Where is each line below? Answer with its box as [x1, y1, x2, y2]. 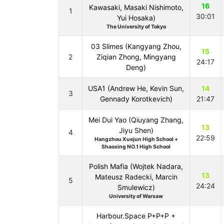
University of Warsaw [109, 193, 163, 199]
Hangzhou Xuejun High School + [94, 136, 178, 142]
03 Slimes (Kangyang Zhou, [90, 42, 181, 50]
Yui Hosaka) [116, 13, 155, 22]
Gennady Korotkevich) [99, 94, 172, 103]
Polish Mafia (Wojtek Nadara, [89, 162, 183, 170]
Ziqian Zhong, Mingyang [96, 52, 176, 61]
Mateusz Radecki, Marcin [94, 172, 177, 181]
